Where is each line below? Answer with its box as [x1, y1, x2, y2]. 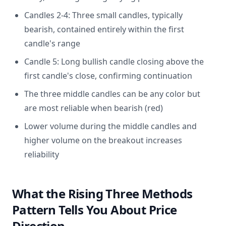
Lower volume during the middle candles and [24, 121, 197, 132]
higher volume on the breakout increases [24, 135, 182, 146]
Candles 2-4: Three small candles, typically [24, 10, 183, 21]
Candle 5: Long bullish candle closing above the [24, 56, 204, 67]
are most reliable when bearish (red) [24, 102, 163, 114]
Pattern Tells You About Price [12, 201, 177, 218]
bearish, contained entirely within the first [24, 24, 184, 35]
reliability [24, 149, 59, 160]
